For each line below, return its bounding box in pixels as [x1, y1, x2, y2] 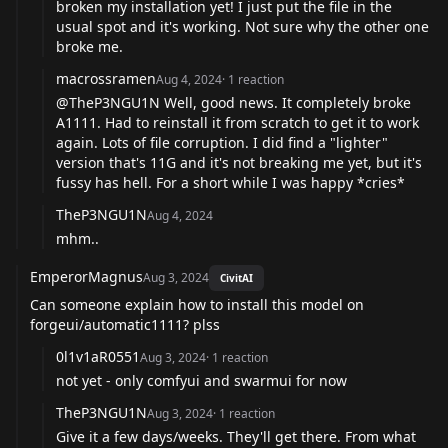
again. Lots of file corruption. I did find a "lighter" [56, 132, 388, 152]
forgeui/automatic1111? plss [30, 314, 220, 334]
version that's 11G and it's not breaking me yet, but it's [56, 152, 422, 172]
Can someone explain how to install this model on [30, 294, 364, 314]
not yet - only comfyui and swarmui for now [56, 370, 347, 390]
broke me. [56, 36, 123, 56]
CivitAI [220, 270, 253, 285]
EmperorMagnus [30, 266, 143, 286]
